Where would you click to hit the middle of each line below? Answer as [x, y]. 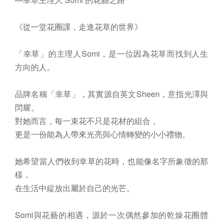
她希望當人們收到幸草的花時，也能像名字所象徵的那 [111, 161]
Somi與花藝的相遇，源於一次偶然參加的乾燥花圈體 [111, 215]
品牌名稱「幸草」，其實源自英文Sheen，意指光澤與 [111, 94]
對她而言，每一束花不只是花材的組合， [87, 120]
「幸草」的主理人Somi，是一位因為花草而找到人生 [111, 53]
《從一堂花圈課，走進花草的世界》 [79, 26]
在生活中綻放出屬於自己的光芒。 [75, 188]
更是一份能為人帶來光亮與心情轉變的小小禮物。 [103, 134]
